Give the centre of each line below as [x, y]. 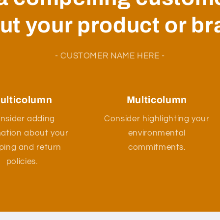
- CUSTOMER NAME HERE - [110, 56]
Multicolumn [157, 100]
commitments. [157, 148]
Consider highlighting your [157, 119]
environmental [157, 133]
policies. [22, 162]
